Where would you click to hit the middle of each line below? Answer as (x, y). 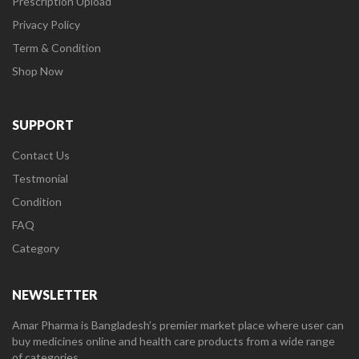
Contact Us (41, 155)
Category (36, 248)
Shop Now (38, 71)
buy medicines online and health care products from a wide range (173, 341)
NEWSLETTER (55, 295)
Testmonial (40, 179)
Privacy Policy (46, 25)
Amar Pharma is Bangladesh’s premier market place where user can (178, 325)
